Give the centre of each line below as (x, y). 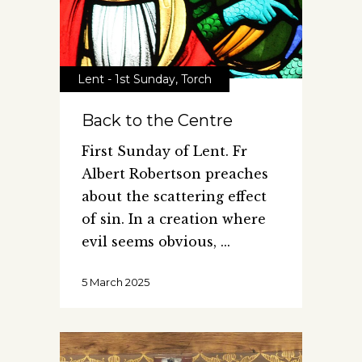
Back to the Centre (157, 121)
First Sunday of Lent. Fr (164, 152)
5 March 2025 (116, 282)
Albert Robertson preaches (175, 174)
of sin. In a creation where (174, 219)
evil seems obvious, (151, 242)
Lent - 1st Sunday (126, 80)
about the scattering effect (174, 197)
